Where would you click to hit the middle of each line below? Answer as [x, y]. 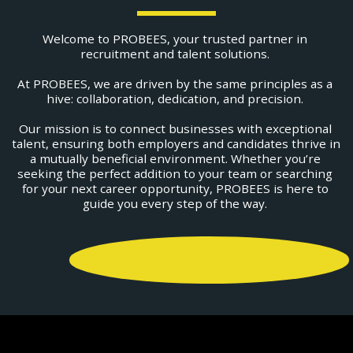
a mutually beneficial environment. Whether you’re [175, 158]
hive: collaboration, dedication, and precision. [176, 98]
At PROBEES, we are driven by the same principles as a [175, 84]
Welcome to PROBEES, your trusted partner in [175, 39]
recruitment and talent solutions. [176, 54]
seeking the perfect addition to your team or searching [175, 173]
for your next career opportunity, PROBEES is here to [175, 188]
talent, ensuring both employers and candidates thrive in [176, 143]
